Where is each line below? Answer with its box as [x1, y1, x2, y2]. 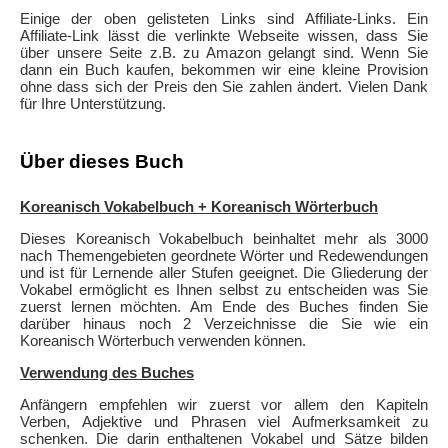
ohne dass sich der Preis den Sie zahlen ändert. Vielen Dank [20, 78, 428, 95]
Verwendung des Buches [20, 363, 194, 381]
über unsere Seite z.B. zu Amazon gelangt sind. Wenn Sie [20, 44, 428, 61]
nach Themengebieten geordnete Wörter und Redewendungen [20, 246, 428, 264]
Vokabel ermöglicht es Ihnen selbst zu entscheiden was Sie [20, 280, 428, 298]
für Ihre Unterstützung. [20, 95, 166, 112]
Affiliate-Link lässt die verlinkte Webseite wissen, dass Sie [20, 27, 428, 44]
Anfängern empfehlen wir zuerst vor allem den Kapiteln [20, 395, 428, 413]
